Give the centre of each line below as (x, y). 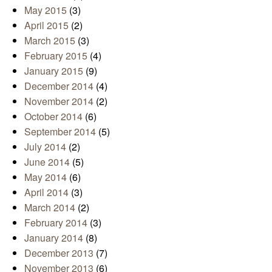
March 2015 (50, 40)
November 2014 (59, 101)
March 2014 (50, 207)
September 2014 (60, 131)
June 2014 (47, 161)
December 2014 (59, 86)
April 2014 (46, 192)
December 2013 (59, 253)
